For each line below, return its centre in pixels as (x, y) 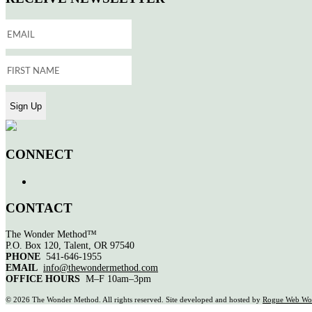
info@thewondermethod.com (101, 267)
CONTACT (39, 208)
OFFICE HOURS (44, 279)
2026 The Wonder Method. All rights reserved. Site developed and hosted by (138, 299)
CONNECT (39, 154)
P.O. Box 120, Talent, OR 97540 (70, 245)
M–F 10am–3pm (117, 279)
